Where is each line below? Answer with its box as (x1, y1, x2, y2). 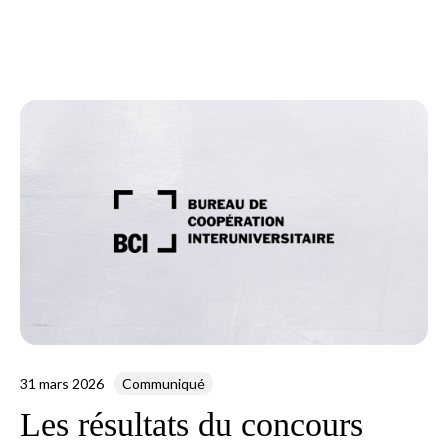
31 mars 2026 (19, 374, 104, 392)
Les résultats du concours (19, 405, 363, 443)
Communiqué (121, 374, 205, 392)
